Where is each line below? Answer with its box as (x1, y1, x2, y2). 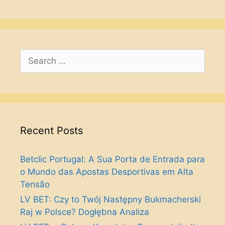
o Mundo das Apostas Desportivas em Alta (20, 167, 193, 177)
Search (20, 50, 48, 60)
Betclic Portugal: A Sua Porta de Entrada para (20, 154, 205, 164)
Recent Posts (20, 125, 83, 137)
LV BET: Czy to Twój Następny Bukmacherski (20, 194, 201, 204)
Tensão (20, 179, 50, 189)
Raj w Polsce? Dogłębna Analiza (20, 207, 149, 217)
